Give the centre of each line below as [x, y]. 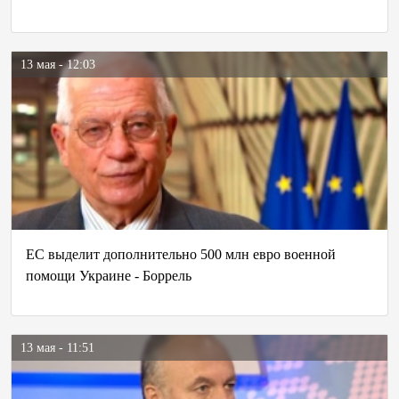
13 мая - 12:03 [58, 65]
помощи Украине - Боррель [109, 276]
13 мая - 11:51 [57, 348]
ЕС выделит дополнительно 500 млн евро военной [181, 254]
